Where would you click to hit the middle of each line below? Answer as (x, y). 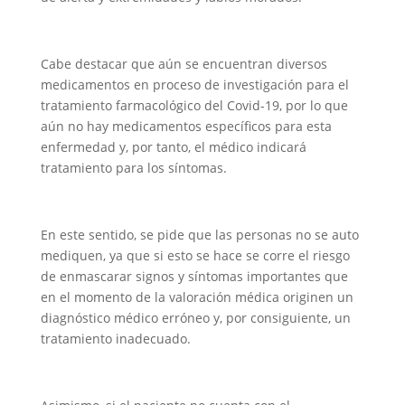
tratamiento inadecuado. (115, 339)
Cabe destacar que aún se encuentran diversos (184, 64)
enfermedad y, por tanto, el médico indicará (173, 147)
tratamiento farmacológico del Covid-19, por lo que (194, 105)
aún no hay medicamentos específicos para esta (186, 126)
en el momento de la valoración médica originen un (197, 297)
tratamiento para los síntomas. (133, 168)
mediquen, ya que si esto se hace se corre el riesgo (195, 255)
